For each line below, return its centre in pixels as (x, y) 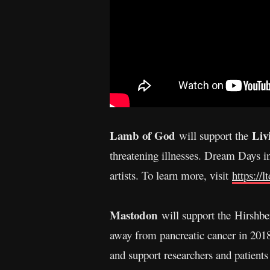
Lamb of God (144, 135)
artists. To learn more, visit (171, 175)
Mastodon (134, 215)
